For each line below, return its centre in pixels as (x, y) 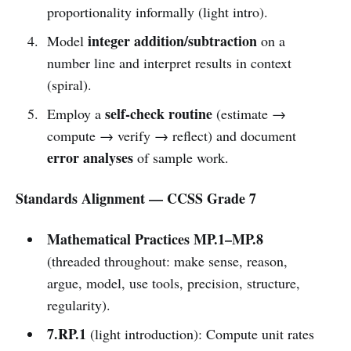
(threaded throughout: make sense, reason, (167, 261)
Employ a (76, 113)
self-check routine (158, 113)
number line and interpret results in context (169, 62)
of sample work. (181, 157)
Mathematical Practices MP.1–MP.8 (155, 239)
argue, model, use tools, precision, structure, (173, 282)
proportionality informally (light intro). (157, 11)
